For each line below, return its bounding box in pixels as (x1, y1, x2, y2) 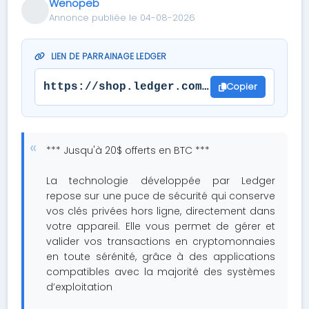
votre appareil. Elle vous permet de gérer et (46, 219, 275, 233)
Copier (226, 80, 257, 93)
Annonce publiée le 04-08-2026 (49, 11, 196, 24)
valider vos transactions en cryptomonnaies (46, 235, 275, 248)
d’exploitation (46, 280, 113, 294)
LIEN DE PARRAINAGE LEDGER (48, 50, 167, 62)
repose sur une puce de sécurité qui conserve (46, 189, 275, 203)
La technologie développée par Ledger (46, 174, 275, 188)
